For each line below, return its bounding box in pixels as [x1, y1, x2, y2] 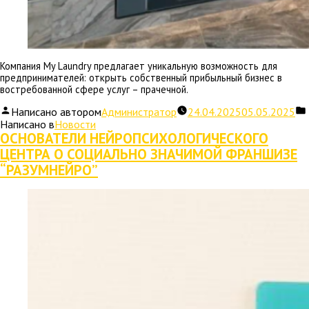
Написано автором [11, 105, 101, 119]
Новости [54, 117, 96, 132]
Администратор [101, 105, 177, 119]
